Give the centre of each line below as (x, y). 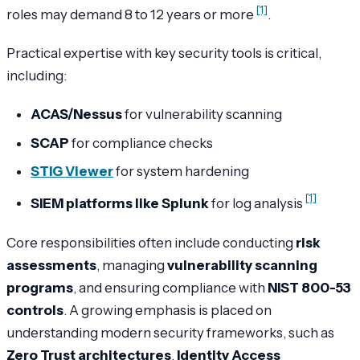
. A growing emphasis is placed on (168, 311)
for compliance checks (141, 143)
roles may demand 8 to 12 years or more (131, 14)
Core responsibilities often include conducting (151, 243)
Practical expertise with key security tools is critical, (164, 53)
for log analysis (258, 203)
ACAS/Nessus (77, 115)
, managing (132, 266)
